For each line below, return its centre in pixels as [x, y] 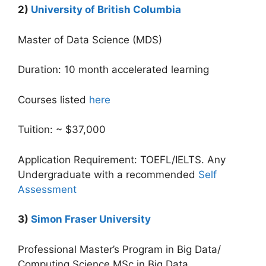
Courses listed [53, 99]
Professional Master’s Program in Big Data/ [119, 249]
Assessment [47, 189]
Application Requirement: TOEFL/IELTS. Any [122, 159]
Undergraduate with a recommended [108, 174]
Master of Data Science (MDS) [90, 39]
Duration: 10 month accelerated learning [113, 69]
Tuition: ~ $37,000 [62, 129]
